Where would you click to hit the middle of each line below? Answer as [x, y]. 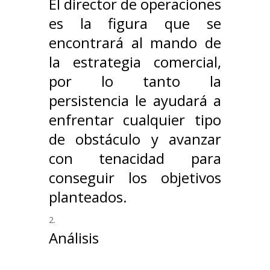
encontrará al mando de [135, 43]
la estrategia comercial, [135, 62]
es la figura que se [135, 24]
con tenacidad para [135, 159]
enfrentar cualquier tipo [135, 120]
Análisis [74, 238]
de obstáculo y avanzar [135, 139]
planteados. [89, 197]
